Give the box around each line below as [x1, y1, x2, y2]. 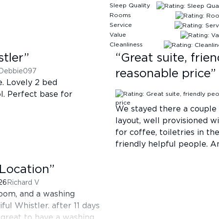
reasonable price [115, 67, 211, 80]
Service [109, 22, 132, 28]
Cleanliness [109, 41, 143, 47]
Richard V [7, 179, 40, 186]
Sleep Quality [109, 2, 150, 8]
